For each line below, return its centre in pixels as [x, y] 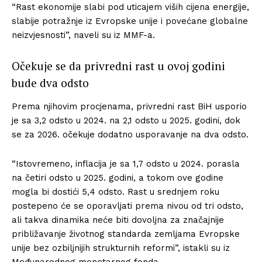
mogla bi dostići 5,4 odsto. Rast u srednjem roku [116, 192]
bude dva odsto [50, 82]
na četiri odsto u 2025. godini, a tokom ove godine [118, 177]
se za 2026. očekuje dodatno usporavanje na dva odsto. [130, 134]
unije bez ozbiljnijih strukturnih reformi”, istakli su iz [121, 248]
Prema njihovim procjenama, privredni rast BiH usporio [129, 106]
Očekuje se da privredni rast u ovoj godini [118, 65]
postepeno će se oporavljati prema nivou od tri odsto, [127, 206]
